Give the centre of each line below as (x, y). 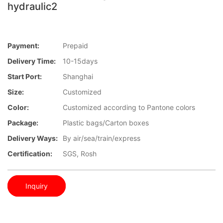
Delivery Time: (32, 61)
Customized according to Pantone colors (129, 108)
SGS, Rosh (80, 154)
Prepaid (75, 46)
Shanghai (78, 77)
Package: (23, 123)
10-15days (80, 61)
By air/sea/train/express (102, 138)
